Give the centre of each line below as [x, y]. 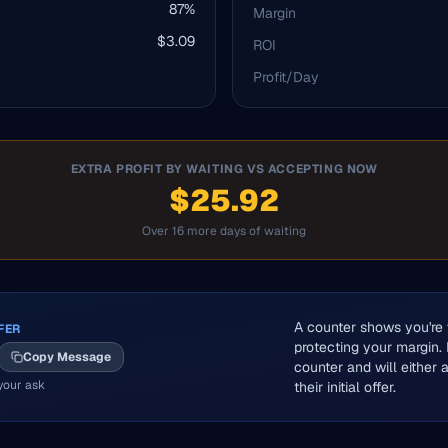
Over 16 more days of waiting [224, 231]
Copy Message [67, 357]
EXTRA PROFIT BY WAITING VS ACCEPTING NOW [224, 169]
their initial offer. [345, 387]
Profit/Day [286, 77]
